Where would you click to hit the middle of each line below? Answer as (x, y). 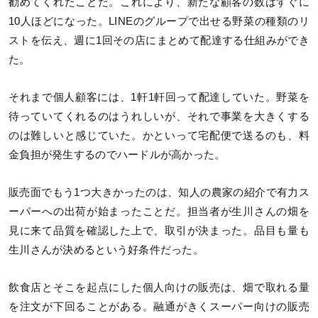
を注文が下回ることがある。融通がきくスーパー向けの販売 (159, 307)
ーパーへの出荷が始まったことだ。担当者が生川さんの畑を (159, 211)
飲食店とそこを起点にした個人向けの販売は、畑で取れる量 (159, 288)
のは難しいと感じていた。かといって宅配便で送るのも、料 (159, 135)
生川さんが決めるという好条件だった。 (106, 250)
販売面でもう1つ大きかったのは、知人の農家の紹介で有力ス (159, 192)
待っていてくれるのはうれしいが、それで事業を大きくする (159, 116)
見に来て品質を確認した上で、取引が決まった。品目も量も (159, 230)
